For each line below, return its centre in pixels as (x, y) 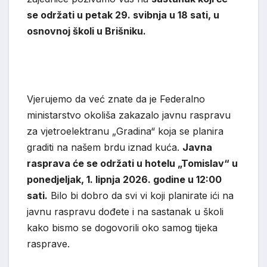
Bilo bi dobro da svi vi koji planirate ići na (141, 196)
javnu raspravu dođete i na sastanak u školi (125, 212)
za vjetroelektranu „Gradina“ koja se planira (125, 131)
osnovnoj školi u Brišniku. (86, 31)
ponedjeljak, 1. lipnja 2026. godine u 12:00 (124, 180)
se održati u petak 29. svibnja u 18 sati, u (123, 15)
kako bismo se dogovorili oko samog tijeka (122, 228)
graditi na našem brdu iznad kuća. (105, 148)
